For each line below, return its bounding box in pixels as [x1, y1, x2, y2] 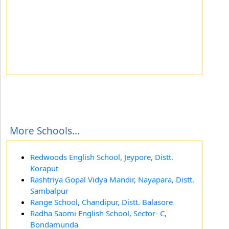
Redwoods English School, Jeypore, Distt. [30, 151, 173, 162]
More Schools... [10, 124, 80, 138]
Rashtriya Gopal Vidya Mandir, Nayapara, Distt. [30, 174, 194, 185]
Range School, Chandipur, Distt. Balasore [30, 196, 173, 207]
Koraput [30, 163, 58, 173]
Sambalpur [30, 185, 68, 196]
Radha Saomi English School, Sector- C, [30, 208, 167, 218]
